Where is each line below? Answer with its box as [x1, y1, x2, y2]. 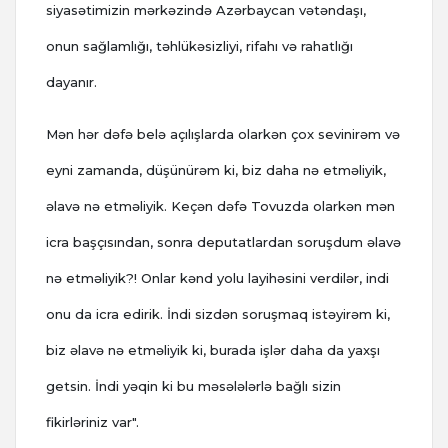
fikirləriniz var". [46, 414, 139, 431]
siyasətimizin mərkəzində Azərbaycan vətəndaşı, [46, 2, 366, 19]
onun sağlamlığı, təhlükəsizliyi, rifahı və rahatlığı [46, 38, 353, 55]
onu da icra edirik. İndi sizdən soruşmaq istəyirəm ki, [46, 306, 390, 323]
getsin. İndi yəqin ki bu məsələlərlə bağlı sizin [46, 378, 341, 395]
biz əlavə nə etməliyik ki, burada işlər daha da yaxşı [46, 342, 380, 359]
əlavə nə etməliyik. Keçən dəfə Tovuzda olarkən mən [46, 198, 395, 215]
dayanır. [46, 74, 97, 91]
